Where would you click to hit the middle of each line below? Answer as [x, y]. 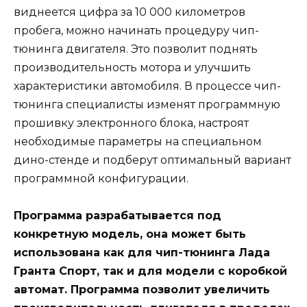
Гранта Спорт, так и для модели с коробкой [150, 271]
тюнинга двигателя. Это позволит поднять [136, 49]
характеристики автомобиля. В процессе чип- [147, 86]
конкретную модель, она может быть [130, 234]
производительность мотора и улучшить [132, 68]
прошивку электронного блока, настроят [131, 123]
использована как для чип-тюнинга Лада [142, 253]
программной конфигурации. [101, 179]
